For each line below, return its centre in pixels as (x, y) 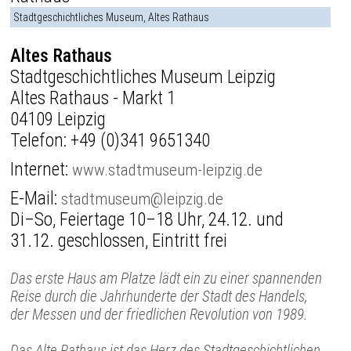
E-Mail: (36, 198)
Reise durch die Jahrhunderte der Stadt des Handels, (159, 296)
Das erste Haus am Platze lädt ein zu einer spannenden (166, 278)
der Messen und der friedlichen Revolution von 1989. (159, 314)
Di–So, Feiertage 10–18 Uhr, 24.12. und (147, 219)
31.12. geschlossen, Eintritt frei (119, 241)
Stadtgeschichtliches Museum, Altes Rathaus (112, 17)
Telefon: (41, 140)
